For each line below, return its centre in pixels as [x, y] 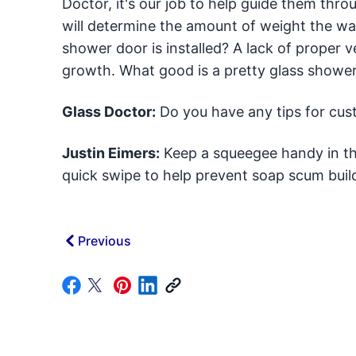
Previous [104, 241]
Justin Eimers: [110, 153]
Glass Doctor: [108, 112]
